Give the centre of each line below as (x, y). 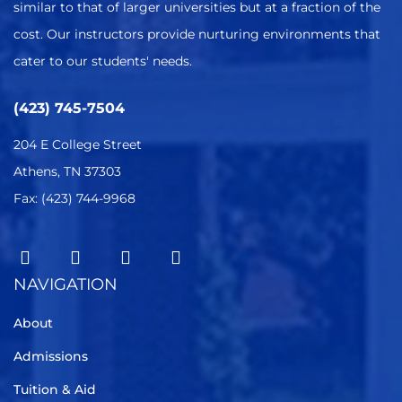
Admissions (51, 356)
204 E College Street (78, 144)
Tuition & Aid (55, 389)
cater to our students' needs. (103, 61)
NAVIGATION (66, 284)
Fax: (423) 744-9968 (74, 198)
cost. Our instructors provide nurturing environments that (197, 34)
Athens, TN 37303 (67, 171)
